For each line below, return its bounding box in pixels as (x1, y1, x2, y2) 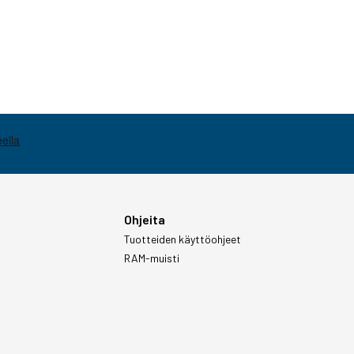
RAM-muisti (123, 251, 179, 265)
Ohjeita (123, 212, 165, 227)
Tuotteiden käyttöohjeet (123, 232, 241, 246)
